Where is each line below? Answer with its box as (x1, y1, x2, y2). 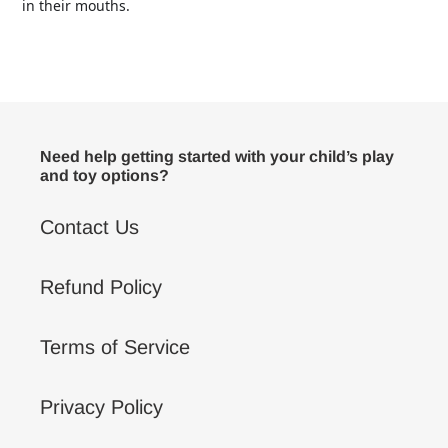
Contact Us (40, 216, 139, 239)
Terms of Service (40, 336, 190, 359)
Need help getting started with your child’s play (40, 147, 394, 165)
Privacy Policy (40, 396, 163, 419)
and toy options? (40, 166, 169, 184)
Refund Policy (40, 276, 162, 299)
